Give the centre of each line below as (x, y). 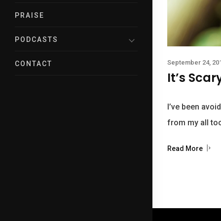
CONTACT (34, 63)
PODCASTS (37, 39)
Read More (186, 148)
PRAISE (30, 15)
